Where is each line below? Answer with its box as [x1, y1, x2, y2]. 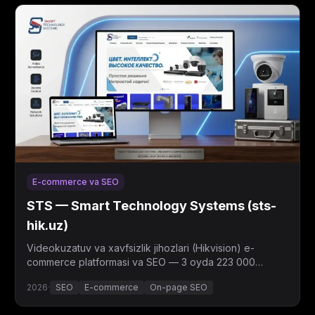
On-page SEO [150, 282, 208, 292]
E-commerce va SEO [32, 176, 120, 187]
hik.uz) [27, 218, 69, 233]
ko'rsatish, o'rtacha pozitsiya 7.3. [27, 270, 179, 282]
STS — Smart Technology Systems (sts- [27, 198, 277, 213]
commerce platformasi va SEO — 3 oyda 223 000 [27, 256, 256, 268]
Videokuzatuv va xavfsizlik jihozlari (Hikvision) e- [27, 242, 255, 254]
